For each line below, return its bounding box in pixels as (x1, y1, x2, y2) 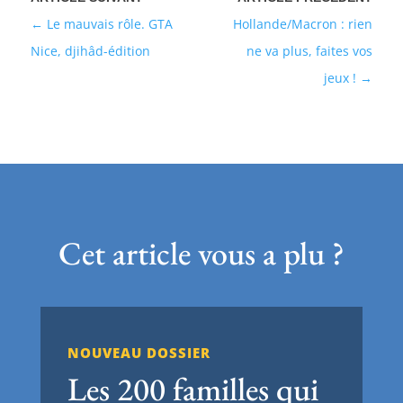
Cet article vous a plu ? (58, 231, 345, 274)
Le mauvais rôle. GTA (46, 14, 173, 32)
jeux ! (324, 68, 357, 86)
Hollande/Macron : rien (233, 14, 373, 32)
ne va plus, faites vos (246, 41, 373, 59)
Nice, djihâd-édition (30, 41, 150, 59)
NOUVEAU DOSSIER (67, 343, 210, 362)
